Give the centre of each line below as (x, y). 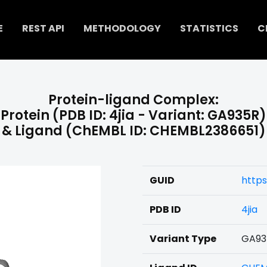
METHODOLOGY (122, 29)
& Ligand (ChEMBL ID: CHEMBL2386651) (133, 131)
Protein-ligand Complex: (133, 100)
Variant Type (183, 239)
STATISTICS (209, 29)
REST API (43, 29)
